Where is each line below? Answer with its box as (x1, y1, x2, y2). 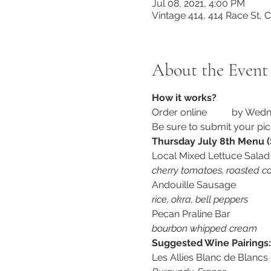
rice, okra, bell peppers (151, 194, 248, 206)
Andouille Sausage (151, 179, 236, 191)
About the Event (151, 59, 268, 82)
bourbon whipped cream (151, 223, 257, 235)
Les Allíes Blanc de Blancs (151, 252, 268, 264)
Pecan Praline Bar (151, 208, 230, 220)
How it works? (151, 92, 217, 104)
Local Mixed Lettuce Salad (151, 150, 270, 162)
